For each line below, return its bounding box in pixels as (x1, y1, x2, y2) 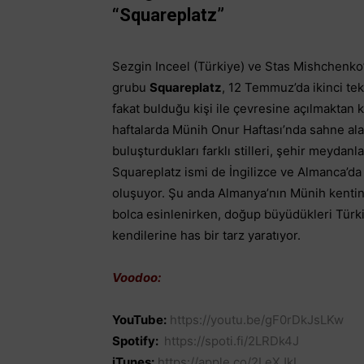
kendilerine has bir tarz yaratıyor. (112, 227, 301, 244)
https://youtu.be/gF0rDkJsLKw (170, 312, 344, 328)
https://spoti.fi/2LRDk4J (164, 333, 299, 349)
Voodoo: (112, 270, 161, 286)
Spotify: (112, 333, 158, 349)
